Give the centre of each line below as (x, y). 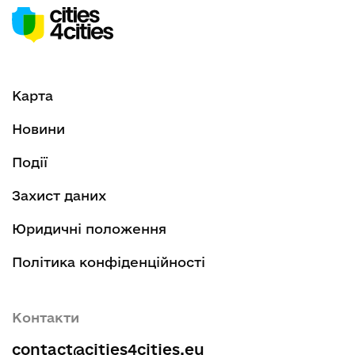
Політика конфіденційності (109, 261)
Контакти (46, 317)
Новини (38, 128)
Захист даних (59, 195)
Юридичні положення (89, 228)
